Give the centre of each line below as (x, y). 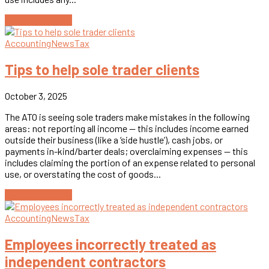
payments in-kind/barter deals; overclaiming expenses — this (126, 151)
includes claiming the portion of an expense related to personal (130, 163)
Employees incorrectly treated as (110, 244)
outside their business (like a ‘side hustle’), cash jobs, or (114, 140)
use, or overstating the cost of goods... (83, 174)
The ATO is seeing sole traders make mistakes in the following (127, 117)
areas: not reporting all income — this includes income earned (127, 128)
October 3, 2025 (36, 96)
